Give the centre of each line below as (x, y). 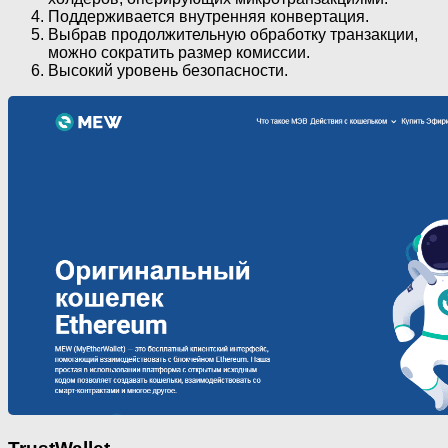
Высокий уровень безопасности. (168, 71)
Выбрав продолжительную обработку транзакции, (233, 35)
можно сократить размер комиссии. (179, 53)
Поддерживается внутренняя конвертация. (208, 17)
